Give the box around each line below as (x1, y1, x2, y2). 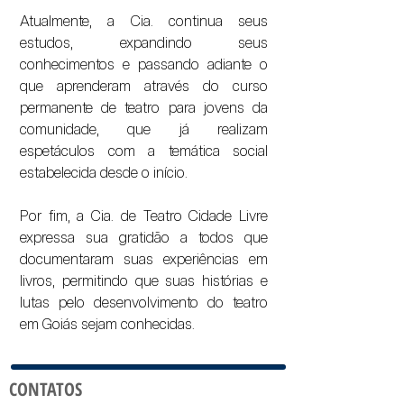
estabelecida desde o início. (20, 164, 188, 181)
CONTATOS (9, 377, 82, 401)
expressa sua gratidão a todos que (20, 229, 268, 246)
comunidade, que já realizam (20, 121, 268, 138)
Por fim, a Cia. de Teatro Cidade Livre (20, 207, 268, 225)
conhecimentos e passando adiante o (20, 56, 268, 73)
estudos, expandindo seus (20, 34, 268, 51)
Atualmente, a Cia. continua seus (20, 13, 268, 30)
